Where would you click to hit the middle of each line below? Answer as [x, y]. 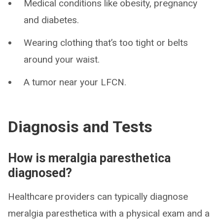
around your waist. [62, 60]
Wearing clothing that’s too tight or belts [106, 43]
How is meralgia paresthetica [89, 158]
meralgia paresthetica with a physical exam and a [109, 214]
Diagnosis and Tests [80, 127]
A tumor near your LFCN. [75, 82]
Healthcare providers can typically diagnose [98, 197]
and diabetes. [51, 20]
